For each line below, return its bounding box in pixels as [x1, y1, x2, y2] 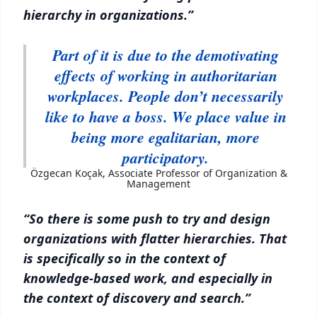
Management [127, 177, 190, 190]
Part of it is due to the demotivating [52, 44, 279, 66]
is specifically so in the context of [23, 250, 226, 267]
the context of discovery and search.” [23, 289, 250, 306]
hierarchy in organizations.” [23, 6, 193, 23]
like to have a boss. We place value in [45, 105, 287, 127]
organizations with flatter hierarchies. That [23, 230, 287, 247]
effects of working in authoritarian [54, 64, 277, 86]
